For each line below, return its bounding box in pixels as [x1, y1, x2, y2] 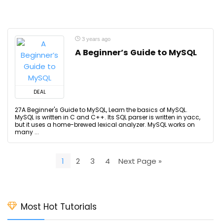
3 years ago [80, 36, 110, 42]
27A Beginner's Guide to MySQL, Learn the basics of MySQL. [15, 106, 187, 114]
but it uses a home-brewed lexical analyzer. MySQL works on [15, 120, 195, 129]
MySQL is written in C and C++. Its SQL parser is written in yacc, [15, 113, 200, 121]
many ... [15, 128, 39, 136]
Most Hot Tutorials [21, 201, 97, 213]
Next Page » [118, 155, 162, 166]
